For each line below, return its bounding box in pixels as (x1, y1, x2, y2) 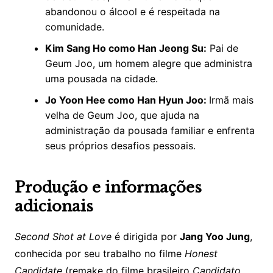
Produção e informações (14, 179, 202, 197)
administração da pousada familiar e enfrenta (44, 124, 255, 137)
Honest (184, 247, 218, 260)
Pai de (206, 42, 238, 55)
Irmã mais (208, 94, 253, 107)
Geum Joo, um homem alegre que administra (44, 57, 252, 70)
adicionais (14, 197, 93, 216)
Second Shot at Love (14, 230, 112, 243)
